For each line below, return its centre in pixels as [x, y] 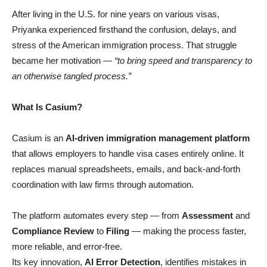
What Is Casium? [47, 107]
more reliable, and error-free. [67, 247]
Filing [118, 231]
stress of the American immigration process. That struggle [124, 45]
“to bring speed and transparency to [183, 61]
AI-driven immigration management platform [158, 138]
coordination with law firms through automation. [103, 185]
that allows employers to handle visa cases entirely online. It [128, 154]
